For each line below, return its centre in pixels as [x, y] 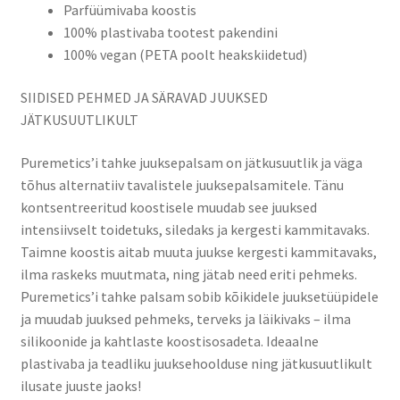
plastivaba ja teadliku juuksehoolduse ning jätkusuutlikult [196, 363]
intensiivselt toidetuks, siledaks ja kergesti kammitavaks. [195, 229]
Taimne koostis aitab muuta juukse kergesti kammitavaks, [198, 251]
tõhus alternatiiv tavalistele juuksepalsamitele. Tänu [182, 184]
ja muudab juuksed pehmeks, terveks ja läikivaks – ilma [185, 318]
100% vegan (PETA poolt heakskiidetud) [185, 55]
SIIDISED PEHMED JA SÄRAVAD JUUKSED [144, 98]
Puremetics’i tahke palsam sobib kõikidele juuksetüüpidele [199, 296]
